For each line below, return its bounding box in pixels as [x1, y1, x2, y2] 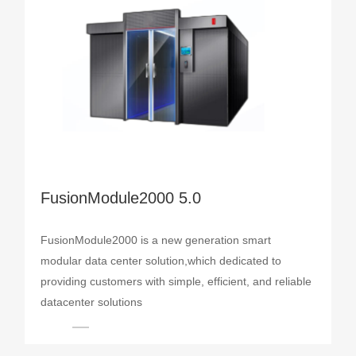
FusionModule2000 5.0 [41, 189, 202, 207]
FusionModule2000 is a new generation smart [41, 234, 272, 247]
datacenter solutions [41, 296, 143, 309]
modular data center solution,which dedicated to [41, 254, 282, 268]
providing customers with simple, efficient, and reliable [41, 275, 312, 288]
